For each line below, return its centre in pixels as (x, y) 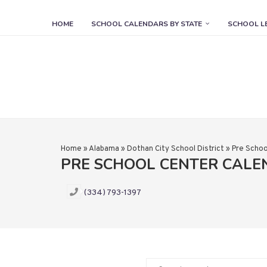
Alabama (104, 149)
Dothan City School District (176, 149)
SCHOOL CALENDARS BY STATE (147, 24)
